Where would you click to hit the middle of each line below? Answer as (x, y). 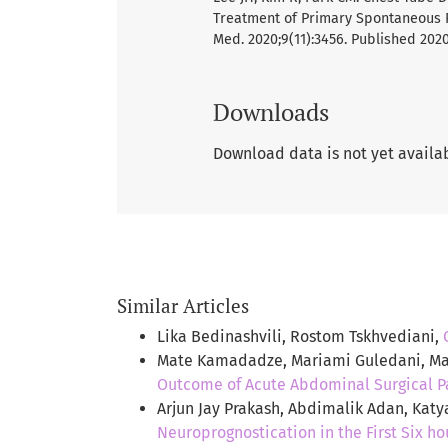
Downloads (271, 111)
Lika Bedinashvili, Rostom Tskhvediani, (300, 336)
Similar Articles (183, 305)
